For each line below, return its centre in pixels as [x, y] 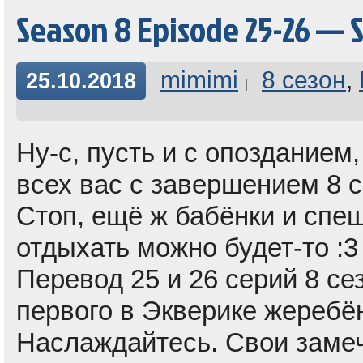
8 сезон [304, 80]
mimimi [199, 80]
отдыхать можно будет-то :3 [187, 248]
